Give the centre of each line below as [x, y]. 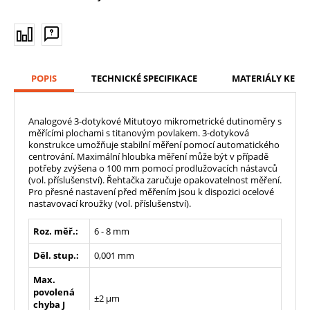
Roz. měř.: [56, 231]
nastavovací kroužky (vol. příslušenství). [110, 203]
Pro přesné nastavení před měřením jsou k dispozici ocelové [151, 191]
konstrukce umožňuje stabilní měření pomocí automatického [154, 144]
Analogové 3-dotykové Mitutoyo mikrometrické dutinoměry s [155, 121]
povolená [54, 292]
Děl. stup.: [56, 255]
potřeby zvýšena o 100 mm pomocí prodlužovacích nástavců [153, 168]
